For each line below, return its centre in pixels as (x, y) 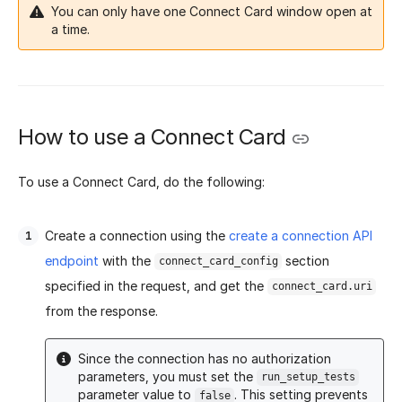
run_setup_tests (308, 377)
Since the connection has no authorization (205, 358)
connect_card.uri (322, 287)
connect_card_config (218, 262)
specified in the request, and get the (156, 285)
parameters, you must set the (167, 376)
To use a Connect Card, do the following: (141, 181)
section (306, 260)
